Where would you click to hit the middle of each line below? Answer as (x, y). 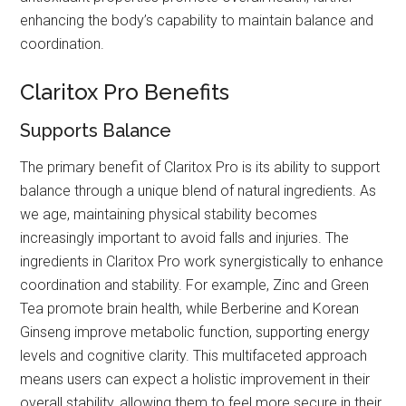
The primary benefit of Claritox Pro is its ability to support (200, 168)
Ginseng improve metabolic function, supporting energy (195, 333)
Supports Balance (96, 131)
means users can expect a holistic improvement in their (195, 380)
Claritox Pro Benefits (125, 92)
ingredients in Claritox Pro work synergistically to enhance (202, 262)
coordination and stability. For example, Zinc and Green (195, 285)
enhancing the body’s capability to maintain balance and (197, 21)
